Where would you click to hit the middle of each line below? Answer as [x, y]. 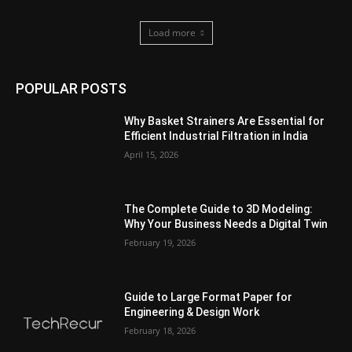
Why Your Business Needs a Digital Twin [226, 224]
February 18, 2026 [160, 330]
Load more [172, 33]
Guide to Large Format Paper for [209, 297]
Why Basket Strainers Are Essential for [225, 121]
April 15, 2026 [152, 155]
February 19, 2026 [160, 243]
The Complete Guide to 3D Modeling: [219, 209]
